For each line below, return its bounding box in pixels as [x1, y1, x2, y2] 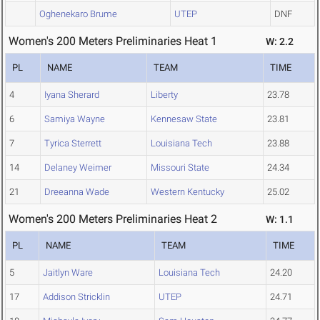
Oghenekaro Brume [39, 9, 117, 20]
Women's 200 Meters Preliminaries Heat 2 [9, 212, 217, 226]
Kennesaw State [151, 114, 217, 125]
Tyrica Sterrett [44, 138, 101, 149]
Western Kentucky [151, 186, 224, 198]
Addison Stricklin [43, 291, 110, 303]
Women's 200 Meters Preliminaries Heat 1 [9, 34, 217, 49]
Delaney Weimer [44, 162, 111, 174]
